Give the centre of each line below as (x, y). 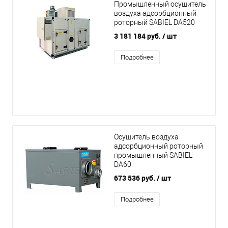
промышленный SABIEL (153, 155)
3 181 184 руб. (138, 36)
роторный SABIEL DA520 (154, 23)
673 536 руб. (135, 178)
